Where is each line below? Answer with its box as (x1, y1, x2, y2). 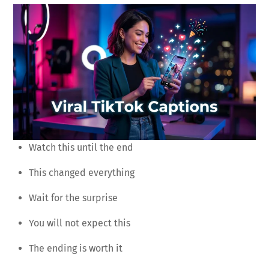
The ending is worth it (29, 242, 122, 254)
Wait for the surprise (29, 192, 118, 204)
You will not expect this (29, 217, 130, 229)
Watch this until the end (29, 141, 133, 153)
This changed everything (29, 166, 134, 178)
